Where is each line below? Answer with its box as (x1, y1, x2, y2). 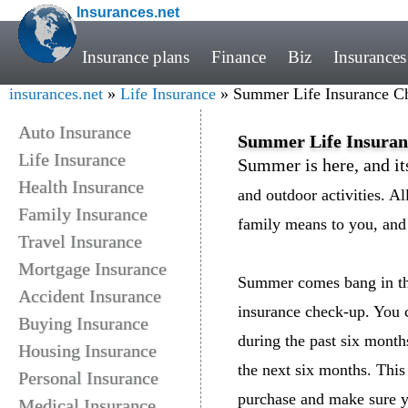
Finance (211, 47, 266, 66)
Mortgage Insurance (18, 259, 167, 279)
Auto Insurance (18, 122, 131, 142)
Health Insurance (18, 177, 144, 197)
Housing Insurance (18, 341, 157, 361)
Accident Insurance (18, 286, 161, 306)
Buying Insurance (18, 313, 148, 333)
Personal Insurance (18, 368, 158, 388)
